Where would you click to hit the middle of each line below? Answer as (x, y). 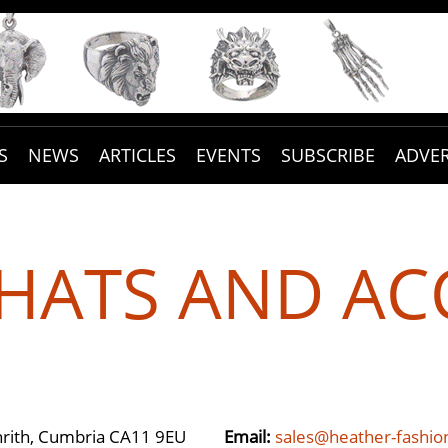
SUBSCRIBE (327, 154)
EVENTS (228, 154)
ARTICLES (137, 154)
